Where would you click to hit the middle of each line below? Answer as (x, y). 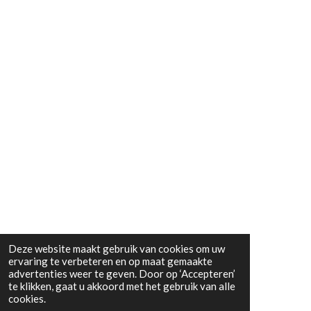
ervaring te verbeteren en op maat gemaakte (110, 261)
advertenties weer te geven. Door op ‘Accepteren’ (122, 274)
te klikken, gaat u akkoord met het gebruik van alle (122, 286)
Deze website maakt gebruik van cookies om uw (117, 249)
